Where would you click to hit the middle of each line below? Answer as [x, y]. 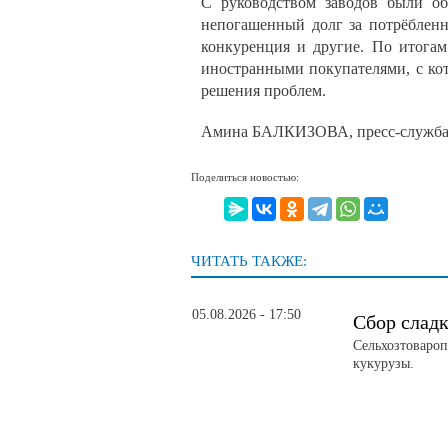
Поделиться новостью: [245, 176]
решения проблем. [263, 90]
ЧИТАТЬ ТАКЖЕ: [249, 261]
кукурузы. [383, 364]
